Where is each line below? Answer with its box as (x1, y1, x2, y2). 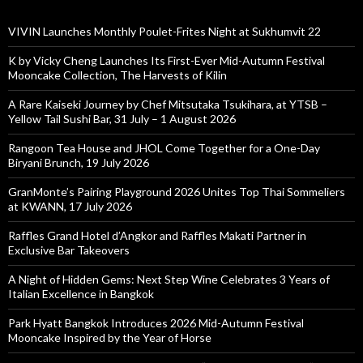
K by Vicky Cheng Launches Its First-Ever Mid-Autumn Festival (8, 53, 325, 67)
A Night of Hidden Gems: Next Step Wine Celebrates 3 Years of (8, 271, 330, 286)
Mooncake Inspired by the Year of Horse (8, 330, 211, 344)
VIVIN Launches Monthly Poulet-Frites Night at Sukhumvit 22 (8, 23, 321, 38)
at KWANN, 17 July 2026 (8, 199, 132, 213)
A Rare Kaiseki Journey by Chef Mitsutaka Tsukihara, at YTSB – (8, 96, 327, 111)
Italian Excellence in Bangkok (8, 286, 154, 301)
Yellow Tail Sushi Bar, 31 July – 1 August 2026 (8, 111, 236, 126)
